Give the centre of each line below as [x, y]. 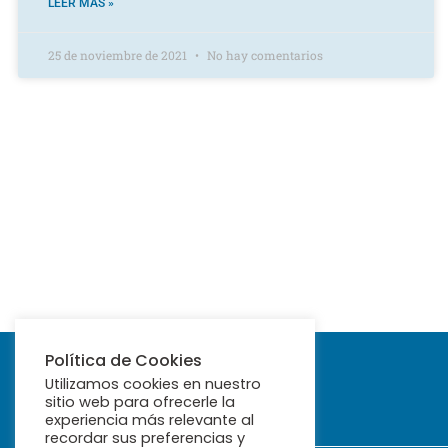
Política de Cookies [123, 360]
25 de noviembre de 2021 [119, 54]
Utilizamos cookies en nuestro [153, 384]
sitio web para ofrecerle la [140, 402]
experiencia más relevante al [149, 420]
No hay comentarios [263, 54]
